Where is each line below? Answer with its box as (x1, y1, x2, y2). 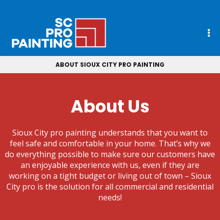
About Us (70, 94, 150, 118)
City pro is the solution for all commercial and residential (6, 181, 214, 192)
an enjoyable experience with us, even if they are (21, 160, 199, 170)
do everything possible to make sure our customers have (5, 149, 215, 160)
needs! (98, 192, 122, 203)
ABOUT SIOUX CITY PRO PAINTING (55, 60, 165, 69)
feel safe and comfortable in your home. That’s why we (9, 138, 211, 149)
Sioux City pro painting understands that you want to (12, 127, 208, 138)
